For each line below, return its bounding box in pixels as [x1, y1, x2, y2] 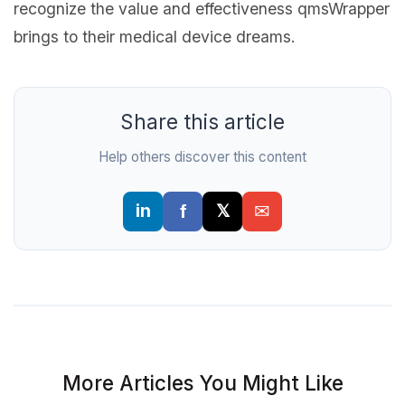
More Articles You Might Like [61, 370, 344, 395]
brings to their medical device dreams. [14, 26, 296, 46]
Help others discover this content [99, 147, 306, 165]
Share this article [120, 108, 285, 134]
